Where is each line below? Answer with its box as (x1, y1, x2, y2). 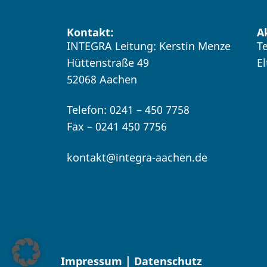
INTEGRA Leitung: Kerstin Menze (67, 38, 231, 53)
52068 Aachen (67, 72, 137, 86)
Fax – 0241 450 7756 (67, 119, 167, 134)
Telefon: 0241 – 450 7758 (67, 103, 190, 117)
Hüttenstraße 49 (67, 55, 149, 70)
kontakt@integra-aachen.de (67, 150, 207, 164)
